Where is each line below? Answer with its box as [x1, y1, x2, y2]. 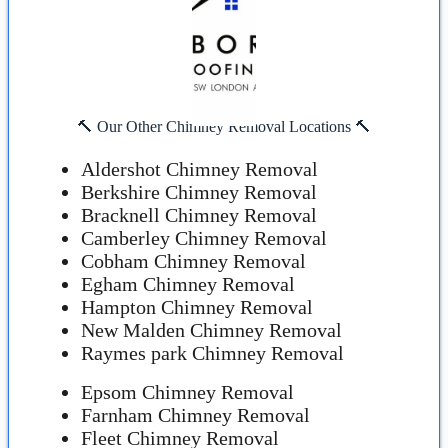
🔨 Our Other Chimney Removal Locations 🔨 [77, 117, 371, 135]
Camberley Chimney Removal [81, 227, 327, 250]
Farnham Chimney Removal [81, 404, 310, 427]
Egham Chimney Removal [81, 273, 295, 296]
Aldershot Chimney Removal [81, 158, 318, 181]
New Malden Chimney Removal [81, 319, 342, 342]
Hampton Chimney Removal [81, 296, 313, 319]
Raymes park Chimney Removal [81, 342, 344, 365]
